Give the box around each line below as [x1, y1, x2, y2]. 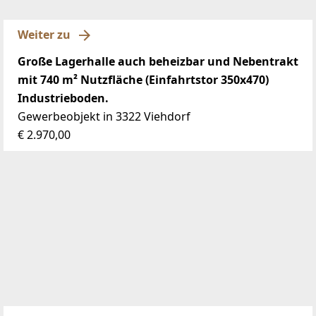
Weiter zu [18, 27, 71, 42]
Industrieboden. [18, 90, 109, 106]
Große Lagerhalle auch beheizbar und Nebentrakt [18, 53, 298, 69]
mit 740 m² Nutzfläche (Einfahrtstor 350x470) [18, 71, 269, 87]
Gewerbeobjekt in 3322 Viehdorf [18, 108, 190, 124]
